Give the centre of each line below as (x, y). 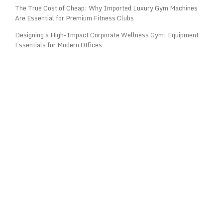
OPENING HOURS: (111, 205)
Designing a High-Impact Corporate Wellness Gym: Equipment (107, 35)
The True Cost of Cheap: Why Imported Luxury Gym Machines (106, 8)
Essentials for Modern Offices (58, 45)
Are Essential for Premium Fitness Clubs (74, 18)
